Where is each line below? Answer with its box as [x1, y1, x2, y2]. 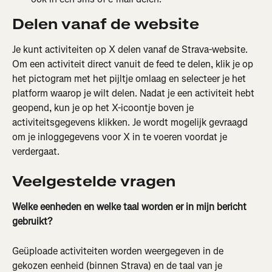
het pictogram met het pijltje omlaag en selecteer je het [12, 72, 248, 85]
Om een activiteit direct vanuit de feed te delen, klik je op [12, 58, 256, 70]
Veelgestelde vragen [12, 172, 175, 192]
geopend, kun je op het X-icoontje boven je [12, 101, 196, 114]
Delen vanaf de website [12, 15, 199, 34]
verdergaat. [12, 145, 59, 158]
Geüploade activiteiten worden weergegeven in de [12, 244, 226, 257]
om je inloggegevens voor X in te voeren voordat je [12, 131, 229, 143]
